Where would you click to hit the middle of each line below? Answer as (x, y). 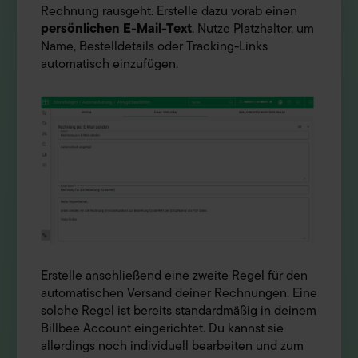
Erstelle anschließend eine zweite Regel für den (174, 276)
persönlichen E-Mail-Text (116, 29)
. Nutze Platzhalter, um (253, 29)
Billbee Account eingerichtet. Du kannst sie (162, 329)
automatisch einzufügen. (109, 64)
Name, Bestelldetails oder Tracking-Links (154, 47)
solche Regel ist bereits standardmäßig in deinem (179, 311)
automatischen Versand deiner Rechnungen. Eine (179, 294)
